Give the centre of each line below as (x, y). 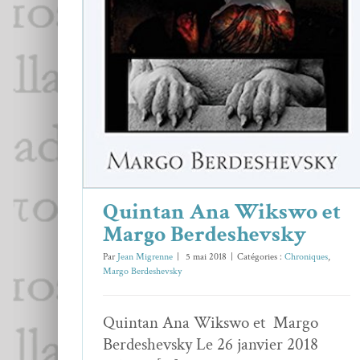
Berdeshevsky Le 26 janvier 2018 (219, 345)
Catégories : (261, 257)
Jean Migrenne (145, 257)
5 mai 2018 (205, 257)
